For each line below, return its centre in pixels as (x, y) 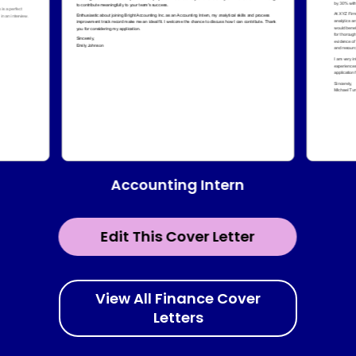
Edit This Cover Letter (178, 236)
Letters (178, 318)
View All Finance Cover (178, 299)
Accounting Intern (178, 184)
